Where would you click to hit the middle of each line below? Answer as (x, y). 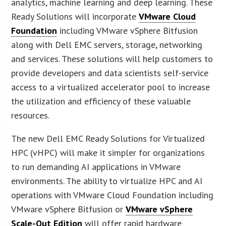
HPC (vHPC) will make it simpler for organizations (108, 152)
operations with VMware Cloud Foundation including (112, 195)
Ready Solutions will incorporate (75, 16)
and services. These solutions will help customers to (112, 59)
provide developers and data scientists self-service (110, 73)
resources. (31, 115)
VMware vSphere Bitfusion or (69, 209)
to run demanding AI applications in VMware (96, 166)
